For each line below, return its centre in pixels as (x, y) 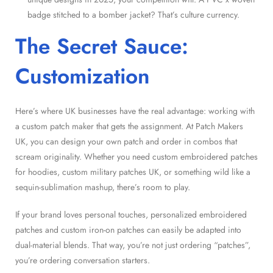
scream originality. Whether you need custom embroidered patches (136, 156)
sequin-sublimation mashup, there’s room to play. (103, 187)
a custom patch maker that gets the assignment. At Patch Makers (129, 126)
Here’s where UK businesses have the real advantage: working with (135, 111)
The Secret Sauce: (102, 46)
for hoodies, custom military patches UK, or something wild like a (133, 172)
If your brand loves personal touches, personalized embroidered (131, 214)
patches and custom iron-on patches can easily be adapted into (128, 229)
